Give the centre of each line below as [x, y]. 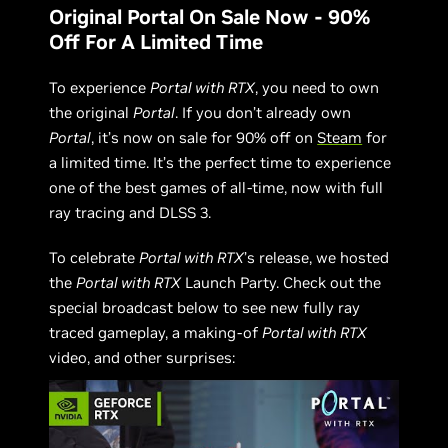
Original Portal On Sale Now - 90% [210, 17]
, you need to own [317, 87]
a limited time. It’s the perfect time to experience [220, 162]
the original [91, 112]
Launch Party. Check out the [281, 282]
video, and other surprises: [142, 357]
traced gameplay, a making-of [156, 332]
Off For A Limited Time [156, 42]
